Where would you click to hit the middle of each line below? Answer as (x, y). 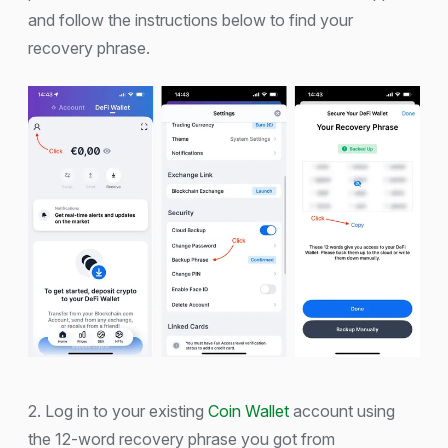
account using (342, 411)
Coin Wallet (248, 411)
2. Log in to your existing (118, 411)
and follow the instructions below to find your (190, 20)
